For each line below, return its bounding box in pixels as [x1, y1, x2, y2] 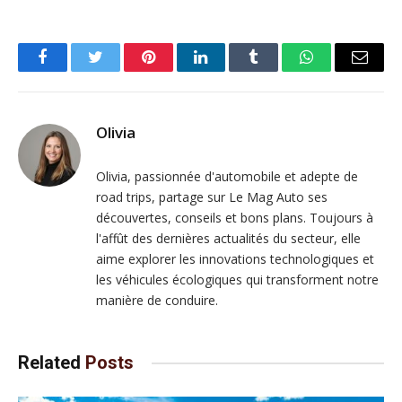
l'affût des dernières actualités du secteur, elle [96, 230, 361, 248]
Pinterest [146, 62, 204, 79]
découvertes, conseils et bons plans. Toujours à [96, 209, 373, 227]
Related [18, 352, 85, 374]
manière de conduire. [96, 292, 218, 310]
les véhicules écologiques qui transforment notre [96, 271, 379, 289]
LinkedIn [199, 62, 259, 79]
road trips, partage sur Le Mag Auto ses [96, 188, 328, 206]
